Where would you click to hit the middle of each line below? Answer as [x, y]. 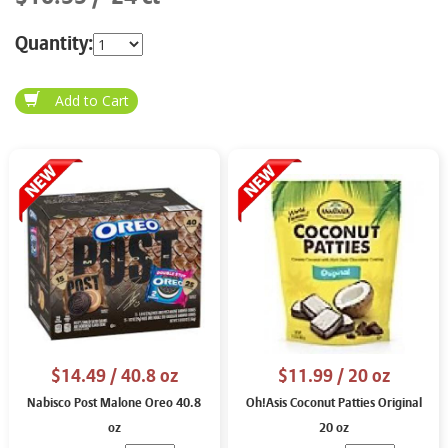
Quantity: [54, 43]
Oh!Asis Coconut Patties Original [333, 403]
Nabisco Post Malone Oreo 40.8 [114, 403]
